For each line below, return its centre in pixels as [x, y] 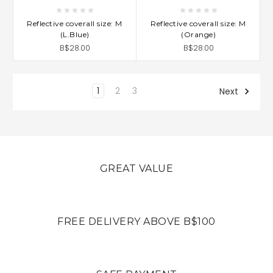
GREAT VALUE [136, 168]
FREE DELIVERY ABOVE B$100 [136, 221]
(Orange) [198, 34]
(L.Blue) [75, 34]
